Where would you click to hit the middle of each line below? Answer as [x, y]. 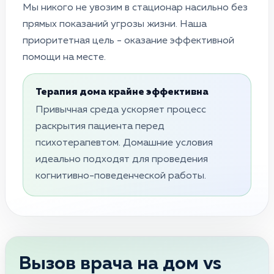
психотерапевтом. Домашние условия [124, 143]
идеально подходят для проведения [122, 159]
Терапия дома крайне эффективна [122, 92]
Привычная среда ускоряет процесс [121, 110]
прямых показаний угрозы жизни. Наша [115, 24]
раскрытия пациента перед [100, 126]
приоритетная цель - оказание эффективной [128, 41]
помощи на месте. [64, 57]
